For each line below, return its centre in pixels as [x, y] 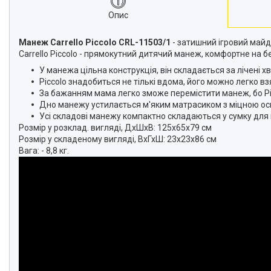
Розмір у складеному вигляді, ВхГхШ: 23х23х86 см [118, 139]
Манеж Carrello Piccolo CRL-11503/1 [96, 42]
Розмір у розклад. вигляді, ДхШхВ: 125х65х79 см [115, 127]
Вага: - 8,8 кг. [44, 150]
